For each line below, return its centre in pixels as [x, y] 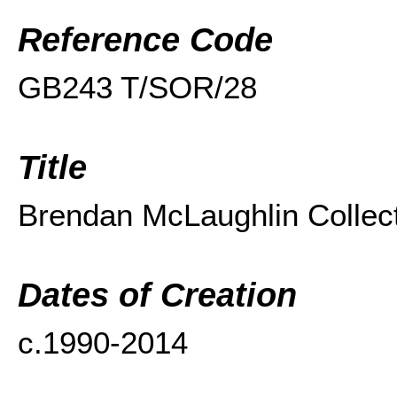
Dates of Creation [157, 295]
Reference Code [145, 40]
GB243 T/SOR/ [121, 87]
